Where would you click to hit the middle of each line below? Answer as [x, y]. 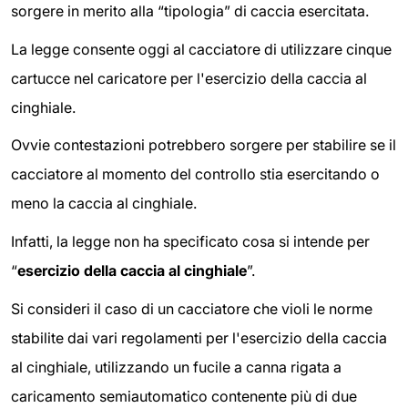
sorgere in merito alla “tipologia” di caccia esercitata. [190, 11]
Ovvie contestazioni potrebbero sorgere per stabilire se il [204, 145]
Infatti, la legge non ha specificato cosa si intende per [190, 242]
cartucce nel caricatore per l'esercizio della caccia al [189, 78]
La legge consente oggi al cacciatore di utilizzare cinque [201, 49]
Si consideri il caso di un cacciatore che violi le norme [192, 308]
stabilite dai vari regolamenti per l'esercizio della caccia [199, 337]
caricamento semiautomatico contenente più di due [184, 396]
